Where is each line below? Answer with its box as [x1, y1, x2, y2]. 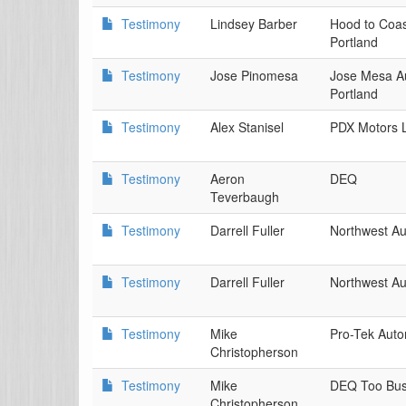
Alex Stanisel [210, 118, 284, 136]
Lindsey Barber [210, 14, 297, 33]
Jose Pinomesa [210, 66, 298, 84]
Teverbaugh [210, 188, 279, 206]
